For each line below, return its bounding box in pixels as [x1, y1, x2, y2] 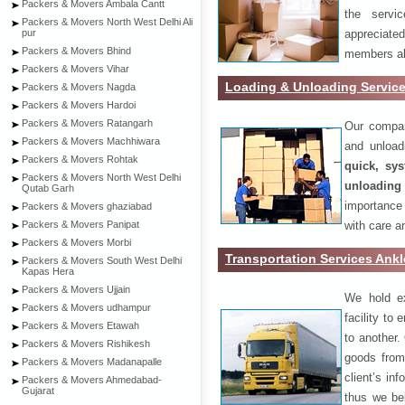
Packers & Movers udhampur [22, 302, 151, 313]
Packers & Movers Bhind [22, 45, 131, 56]
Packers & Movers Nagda [22, 81, 136, 92]
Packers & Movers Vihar [22, 63, 129, 74]
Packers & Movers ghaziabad [22, 201, 152, 212]
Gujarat [22, 385, 54, 396]
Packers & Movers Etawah [22, 320, 139, 331]
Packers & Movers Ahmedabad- [22, 374, 162, 385]
